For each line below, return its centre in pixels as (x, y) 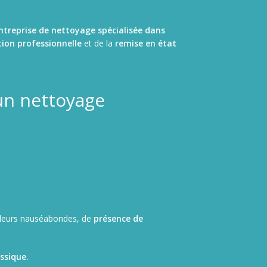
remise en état (146, 43)
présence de (118, 218)
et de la (98, 43)
